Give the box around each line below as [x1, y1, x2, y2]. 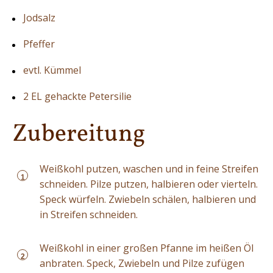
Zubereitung [12, 118, 145, 152]
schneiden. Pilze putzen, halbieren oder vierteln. [40, 177, 258, 191]
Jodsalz [23, 11, 55, 25]
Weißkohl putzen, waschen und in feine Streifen [40, 162, 258, 176]
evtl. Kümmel [23, 63, 81, 77]
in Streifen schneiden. [40, 208, 138, 222]
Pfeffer [23, 37, 55, 51]
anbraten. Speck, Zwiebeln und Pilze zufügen [40, 257, 244, 271]
